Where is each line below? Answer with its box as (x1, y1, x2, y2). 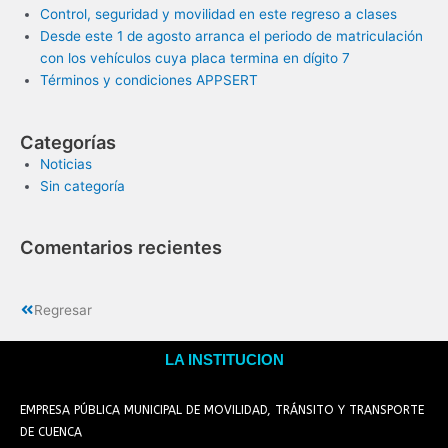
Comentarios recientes (20, 236, 222, 259)
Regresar (34, 301, 92, 318)
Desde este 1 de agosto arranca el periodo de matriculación (40, 28, 423, 45)
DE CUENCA (20, 424, 82, 439)
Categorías (20, 130, 116, 153)
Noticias (40, 155, 92, 172)
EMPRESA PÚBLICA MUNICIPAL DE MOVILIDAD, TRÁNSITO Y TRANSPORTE (20, 402, 424, 417)
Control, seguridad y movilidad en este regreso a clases (40, 6, 397, 23)
